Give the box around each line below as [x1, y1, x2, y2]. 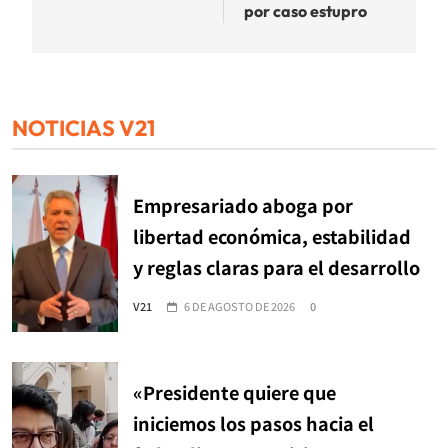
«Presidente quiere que [133, 378, 336, 405]
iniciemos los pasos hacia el [133, 409, 374, 436]
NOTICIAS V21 [12, 113, 155, 142]
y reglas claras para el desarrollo [133, 253, 420, 280]
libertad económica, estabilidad [133, 222, 411, 249]
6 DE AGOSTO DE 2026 [184, 297, 295, 314]
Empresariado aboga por [133, 191, 353, 218]
